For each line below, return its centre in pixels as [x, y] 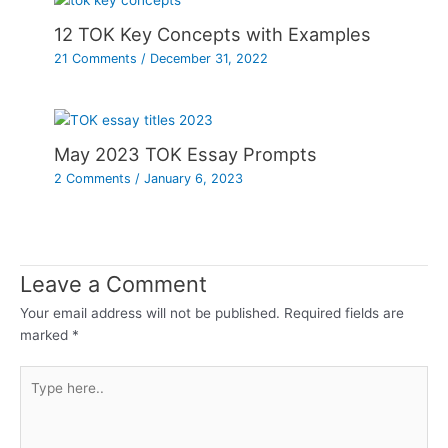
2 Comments [93, 179]
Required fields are [344, 312]
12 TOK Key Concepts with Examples [213, 34]
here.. [37, 398]
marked [46, 334]
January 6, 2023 [194, 179]
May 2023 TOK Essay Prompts [186, 154]
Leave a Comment [113, 283]
